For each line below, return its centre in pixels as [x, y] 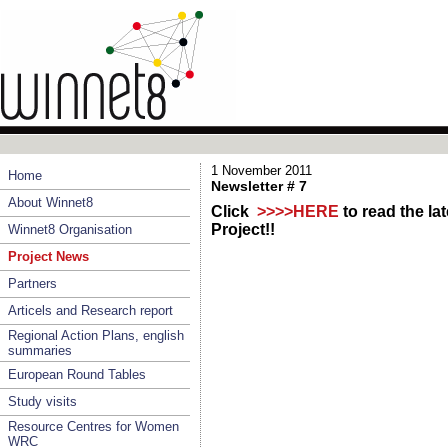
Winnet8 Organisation [70, 229]
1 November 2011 [261, 170]
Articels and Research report [90, 310]
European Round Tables [77, 374]
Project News [48, 256]
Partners [32, 283]
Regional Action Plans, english [96, 335]
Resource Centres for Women [93, 426]
